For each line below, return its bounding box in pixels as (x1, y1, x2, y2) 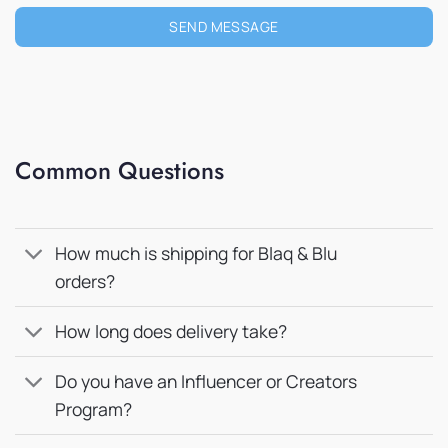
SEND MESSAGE (169, 16, 279, 36)
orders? (55, 269, 116, 294)
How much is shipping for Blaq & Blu (55, 241, 338, 266)
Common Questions (15, 152, 224, 188)
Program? (55, 397, 133, 422)
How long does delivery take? (55, 319, 288, 344)
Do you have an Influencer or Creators (55, 369, 358, 394)
